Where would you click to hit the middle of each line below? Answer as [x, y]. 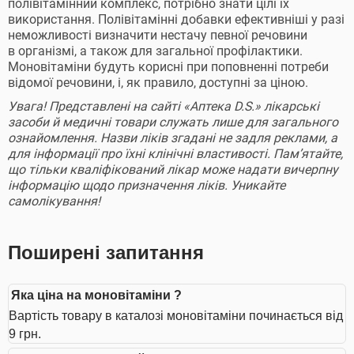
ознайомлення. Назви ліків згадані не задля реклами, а [173, 138]
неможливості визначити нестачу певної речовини [158, 35]
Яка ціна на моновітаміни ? [96, 295]
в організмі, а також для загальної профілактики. [155, 51]
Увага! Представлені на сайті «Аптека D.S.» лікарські [164, 106]
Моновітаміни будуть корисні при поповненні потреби [168, 67]
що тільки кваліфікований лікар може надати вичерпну [173, 169]
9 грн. [25, 334]
